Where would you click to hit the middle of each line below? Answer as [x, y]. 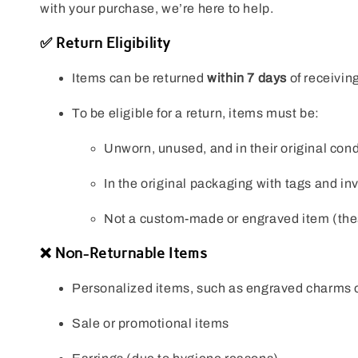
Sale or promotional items [151, 324]
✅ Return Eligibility [105, 44]
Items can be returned [140, 78]
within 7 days [247, 78]
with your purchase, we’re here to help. [157, 9]
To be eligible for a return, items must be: [196, 113]
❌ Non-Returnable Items [124, 254]
